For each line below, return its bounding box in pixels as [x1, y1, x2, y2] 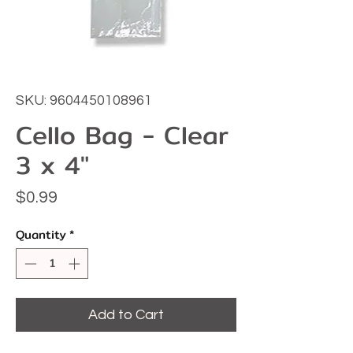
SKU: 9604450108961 [16, 93, 152, 109]
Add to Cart [88, 307, 164, 322]
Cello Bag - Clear [16, 115, 229, 155]
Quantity [16, 225, 66, 244]
